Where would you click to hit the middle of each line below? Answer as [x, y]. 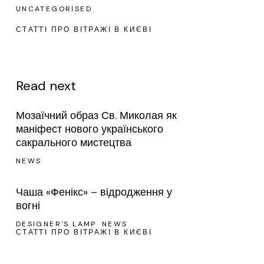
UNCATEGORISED [54, 9]
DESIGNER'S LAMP [56, 224]
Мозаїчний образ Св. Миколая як [96, 115]
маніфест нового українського [89, 129]
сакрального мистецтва [73, 143]
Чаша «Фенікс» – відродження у [94, 192]
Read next [46, 86]
